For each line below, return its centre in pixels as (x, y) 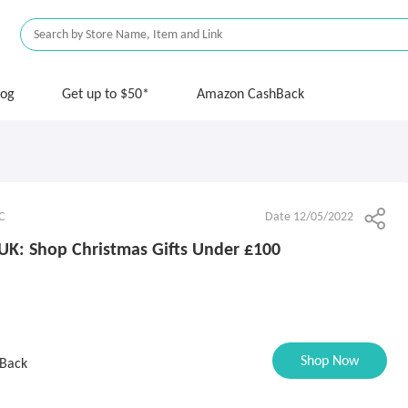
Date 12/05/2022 (309, 217)
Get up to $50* (106, 95)
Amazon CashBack (250, 95)
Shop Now (330, 362)
